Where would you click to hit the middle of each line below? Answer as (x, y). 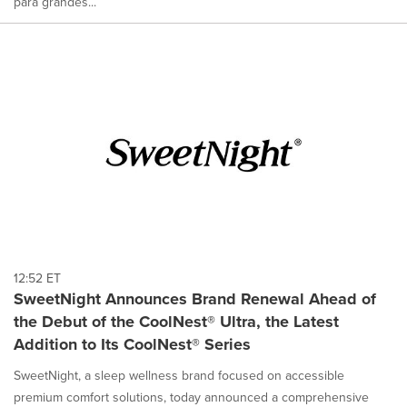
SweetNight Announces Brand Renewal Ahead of (195, 298)
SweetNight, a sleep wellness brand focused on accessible (179, 375)
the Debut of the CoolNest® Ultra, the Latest (176, 321)
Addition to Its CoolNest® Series (132, 344)
